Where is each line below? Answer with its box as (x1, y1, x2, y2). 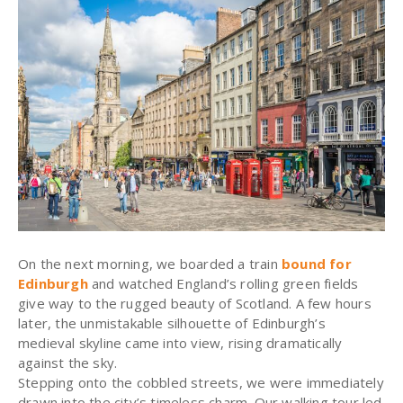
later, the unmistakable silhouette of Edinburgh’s (18, 313, 326, 332)
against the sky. (18, 353, 118, 372)
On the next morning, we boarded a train (18, 254, 282, 273)
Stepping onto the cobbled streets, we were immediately (18, 372, 384, 391)
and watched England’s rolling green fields (87, 273, 359, 292)
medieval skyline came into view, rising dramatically (18, 333, 343, 352)
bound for (282, 254, 352, 273)
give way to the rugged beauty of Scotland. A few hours (18, 293, 372, 312)
